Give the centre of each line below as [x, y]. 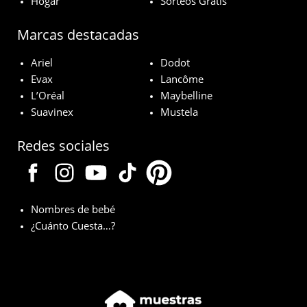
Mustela [179, 112]
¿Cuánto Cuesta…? [73, 226]
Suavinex [52, 112]
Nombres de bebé [73, 209]
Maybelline [186, 96]
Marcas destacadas [78, 35]
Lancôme [182, 79]
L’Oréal [48, 96]
